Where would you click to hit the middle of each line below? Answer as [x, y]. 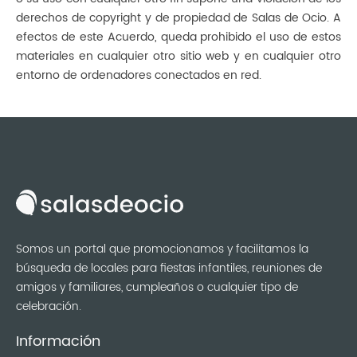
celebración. [49, 307]
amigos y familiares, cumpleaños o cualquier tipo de [157, 288]
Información [58, 342]
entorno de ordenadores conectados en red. [139, 75]
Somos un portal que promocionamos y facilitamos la [162, 249]
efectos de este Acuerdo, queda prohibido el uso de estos [178, 37]
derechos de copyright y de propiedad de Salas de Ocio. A [178, 18]
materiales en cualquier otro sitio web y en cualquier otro [178, 56]
